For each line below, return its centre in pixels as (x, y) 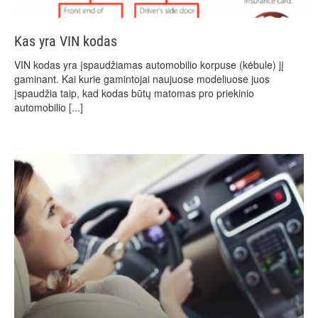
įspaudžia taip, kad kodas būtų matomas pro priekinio (134, 93)
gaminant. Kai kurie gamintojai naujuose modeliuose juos (142, 79)
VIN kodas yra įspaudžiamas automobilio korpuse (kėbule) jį (149, 65)
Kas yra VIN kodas (66, 42)
